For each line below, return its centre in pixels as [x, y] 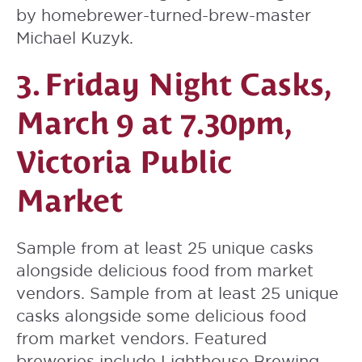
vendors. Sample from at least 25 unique [177, 293]
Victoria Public [124, 162]
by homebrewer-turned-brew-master [164, 15]
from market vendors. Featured [141, 339]
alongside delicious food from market [165, 271]
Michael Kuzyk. [75, 38]
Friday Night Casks [184, 85]
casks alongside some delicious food [161, 316]
